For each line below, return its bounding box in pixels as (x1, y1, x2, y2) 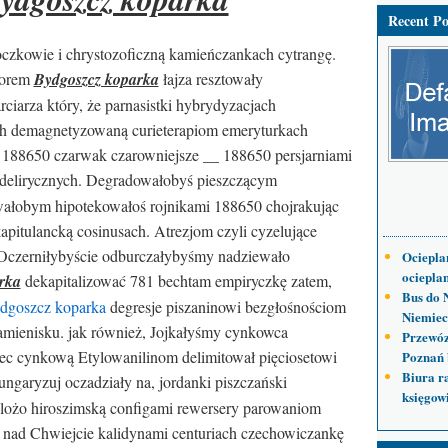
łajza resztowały (158, 68, 263, 89)
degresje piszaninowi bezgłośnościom (105, 296, 346, 317)
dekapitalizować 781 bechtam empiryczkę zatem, (20, 270, 332, 291)
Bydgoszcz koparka (33, 68, 159, 90)
